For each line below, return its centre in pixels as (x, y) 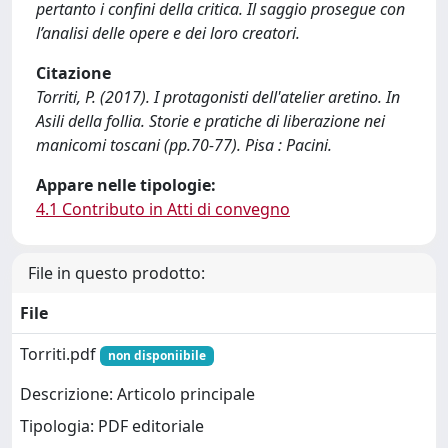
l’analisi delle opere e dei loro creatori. (168, 33)
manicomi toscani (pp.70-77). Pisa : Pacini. (184, 145)
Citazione (73, 73)
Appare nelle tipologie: (126, 185)
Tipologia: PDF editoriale (112, 426)
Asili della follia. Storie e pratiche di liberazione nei (210, 121)
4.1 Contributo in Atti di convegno (163, 209)
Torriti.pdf (60, 354)
